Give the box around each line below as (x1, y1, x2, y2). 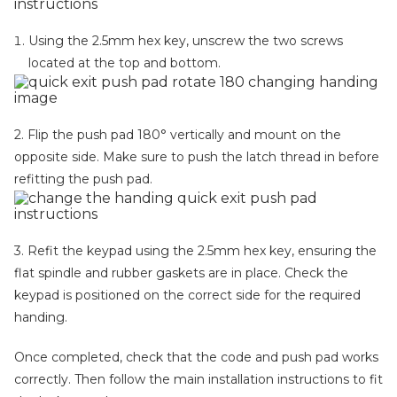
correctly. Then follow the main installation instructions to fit (14, 371, 383, 387)
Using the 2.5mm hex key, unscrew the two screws (28, 33, 343, 49)
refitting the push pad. (14, 171, 152, 187)
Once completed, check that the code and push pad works (14, 349, 378, 365)
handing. (14, 309, 67, 325)
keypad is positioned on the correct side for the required (14, 287, 361, 303)
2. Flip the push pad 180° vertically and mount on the (14, 127, 341, 143)
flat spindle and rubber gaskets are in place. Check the (14, 265, 348, 281)
